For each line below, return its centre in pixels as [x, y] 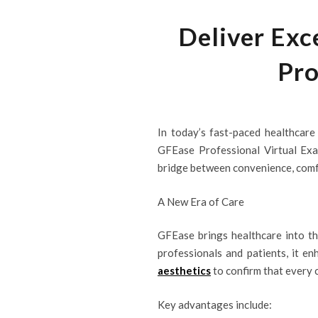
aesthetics [184, 270]
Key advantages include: [215, 304]
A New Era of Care [201, 201]
